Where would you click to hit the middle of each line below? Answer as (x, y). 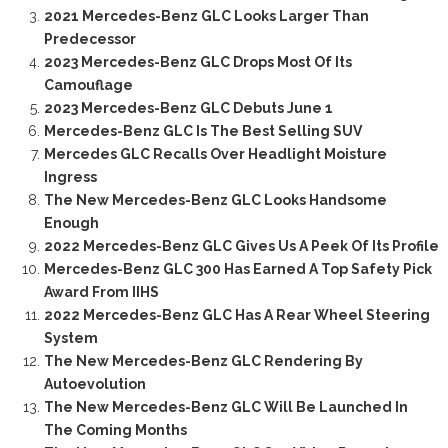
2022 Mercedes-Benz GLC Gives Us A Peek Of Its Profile (241, 246)
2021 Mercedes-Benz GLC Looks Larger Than (206, 16)
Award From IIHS (101, 292)
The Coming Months (115, 430)
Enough (71, 223)
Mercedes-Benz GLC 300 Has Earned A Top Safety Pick (237, 269)
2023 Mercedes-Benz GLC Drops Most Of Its (197, 62)
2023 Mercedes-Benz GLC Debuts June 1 (188, 108)
